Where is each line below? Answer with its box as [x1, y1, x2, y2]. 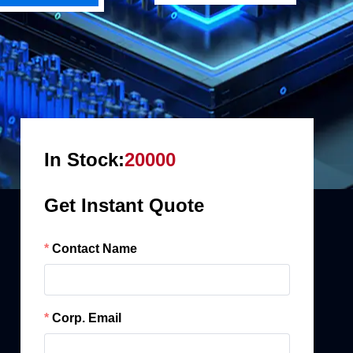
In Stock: [44, 149, 124, 170]
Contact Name [52, 242, 137, 255]
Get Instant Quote [44, 195, 204, 216]
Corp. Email [52, 311, 121, 325]
